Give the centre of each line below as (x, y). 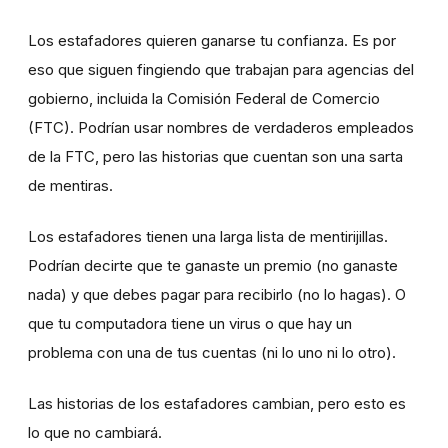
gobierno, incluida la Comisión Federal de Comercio (204, 98)
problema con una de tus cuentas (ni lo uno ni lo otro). (212, 352)
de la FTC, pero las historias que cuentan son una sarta (215, 156)
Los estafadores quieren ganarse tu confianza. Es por (212, 40)
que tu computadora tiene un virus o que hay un (190, 323)
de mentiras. (70, 185)
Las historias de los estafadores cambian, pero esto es (217, 403)
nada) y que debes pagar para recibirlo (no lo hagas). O (217, 294)
